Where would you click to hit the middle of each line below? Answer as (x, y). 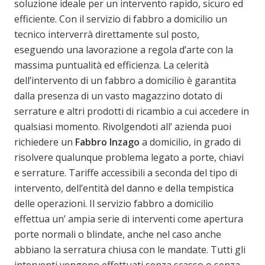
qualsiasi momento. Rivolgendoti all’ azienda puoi (123, 126)
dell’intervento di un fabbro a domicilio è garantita (125, 80)
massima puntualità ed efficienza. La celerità (112, 65)
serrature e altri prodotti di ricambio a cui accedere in (132, 111)
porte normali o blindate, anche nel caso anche (118, 234)
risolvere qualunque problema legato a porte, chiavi (129, 157)
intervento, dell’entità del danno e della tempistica (124, 188)
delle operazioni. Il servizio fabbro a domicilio (114, 203)
